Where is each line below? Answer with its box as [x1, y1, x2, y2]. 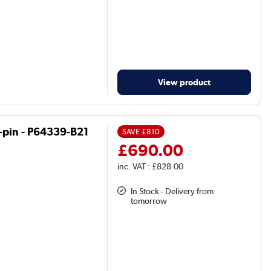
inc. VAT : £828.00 [117, 162, 184, 172]
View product [158, 77, 211, 88]
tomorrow [131, 196, 168, 206]
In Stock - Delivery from [131, 186, 214, 197]
